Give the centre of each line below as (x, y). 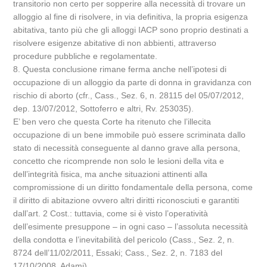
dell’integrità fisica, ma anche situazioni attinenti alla (111, 174)
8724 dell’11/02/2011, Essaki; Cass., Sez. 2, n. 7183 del (118, 252)
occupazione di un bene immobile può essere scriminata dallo (130, 134)
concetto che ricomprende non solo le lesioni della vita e (119, 161)
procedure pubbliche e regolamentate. (86, 56)
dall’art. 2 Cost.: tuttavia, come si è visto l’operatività (111, 213)
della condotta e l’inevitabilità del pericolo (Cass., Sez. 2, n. (124, 239)
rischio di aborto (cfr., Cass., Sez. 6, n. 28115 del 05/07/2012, (129, 95)
